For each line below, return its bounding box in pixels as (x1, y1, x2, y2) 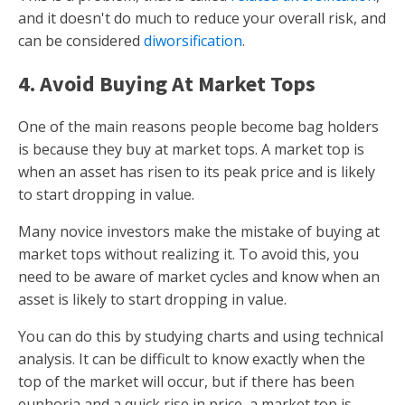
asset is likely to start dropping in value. (18, 289, 290, 309)
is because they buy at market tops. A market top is (18, 139, 364, 159)
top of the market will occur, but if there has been (18, 372, 354, 391)
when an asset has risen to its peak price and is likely (18, 162, 375, 182)
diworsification (144, 31, 242, 51)
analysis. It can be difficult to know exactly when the (18, 349, 365, 369)
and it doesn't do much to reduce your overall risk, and (18, 8, 386, 28)
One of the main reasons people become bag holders (18, 117, 379, 137)
